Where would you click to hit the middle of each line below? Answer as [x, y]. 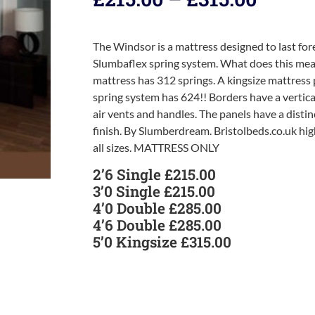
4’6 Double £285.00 [157, 225]
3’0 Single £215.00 [154, 192]
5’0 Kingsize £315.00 [162, 242]
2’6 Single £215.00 [154, 175]
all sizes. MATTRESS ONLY [156, 147]
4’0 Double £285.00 [157, 208]
